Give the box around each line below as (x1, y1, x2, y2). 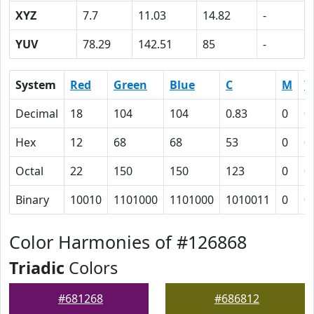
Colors (64, 257, 118, 279)
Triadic (9, 257, 64, 279)
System (15, 77, 56, 93)
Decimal (15, 106, 58, 121)
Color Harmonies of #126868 (9, 230, 247, 254)
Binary (15, 192, 49, 207)
